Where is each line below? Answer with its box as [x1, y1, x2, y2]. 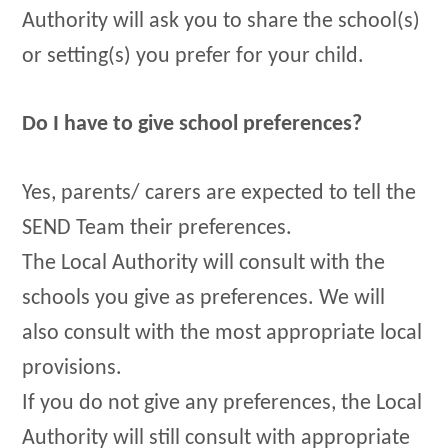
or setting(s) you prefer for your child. [22, 44, 365, 68]
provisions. [22, 356, 123, 380]
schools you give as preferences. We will [22, 286, 386, 310]
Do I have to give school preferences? [22, 113, 363, 137]
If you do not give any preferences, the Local [22, 391, 423, 415]
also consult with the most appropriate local [22, 321, 423, 345]
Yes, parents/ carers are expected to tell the [22, 181, 417, 205]
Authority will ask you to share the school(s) [22, 9, 421, 33]
